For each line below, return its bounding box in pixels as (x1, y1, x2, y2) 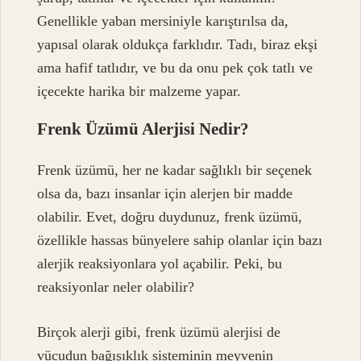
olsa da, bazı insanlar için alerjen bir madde (37, 185, 293, 202)
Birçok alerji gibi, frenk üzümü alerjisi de (37, 323, 281, 340)
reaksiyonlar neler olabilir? (37, 279, 195, 296)
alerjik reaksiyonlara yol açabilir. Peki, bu (37, 255, 283, 272)
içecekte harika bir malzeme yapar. (37, 82, 242, 99)
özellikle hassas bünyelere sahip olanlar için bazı (37, 232, 323, 249)
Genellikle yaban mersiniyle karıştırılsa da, (37, 12, 289, 29)
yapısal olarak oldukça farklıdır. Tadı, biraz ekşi (37, 35, 318, 52)
